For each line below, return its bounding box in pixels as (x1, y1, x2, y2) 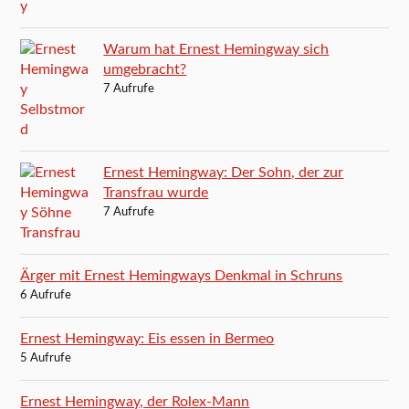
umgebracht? (103, 62, 187, 78)
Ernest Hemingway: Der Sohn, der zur (103, 165, 344, 181)
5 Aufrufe (20, 352, 72, 365)
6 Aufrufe (20, 289, 72, 302)
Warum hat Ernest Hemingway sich (103, 42, 330, 58)
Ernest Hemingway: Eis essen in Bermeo (20, 331, 275, 347)
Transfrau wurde (103, 185, 209, 201)
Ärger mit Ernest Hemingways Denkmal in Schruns (20, 268, 343, 284)
